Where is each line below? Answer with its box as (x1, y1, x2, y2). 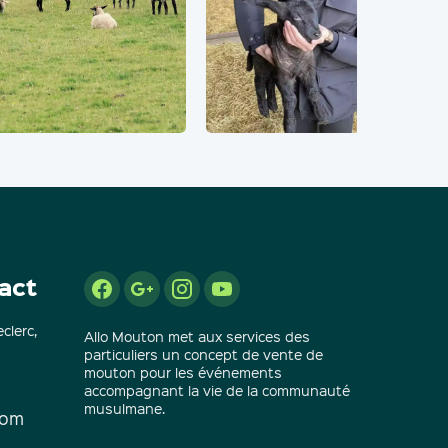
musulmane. (84, 398, 166, 417)
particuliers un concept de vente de (84, 344, 324, 363)
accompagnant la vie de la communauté (84, 380, 351, 399)
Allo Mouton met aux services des (84, 326, 311, 345)
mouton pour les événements (84, 362, 283, 381)
